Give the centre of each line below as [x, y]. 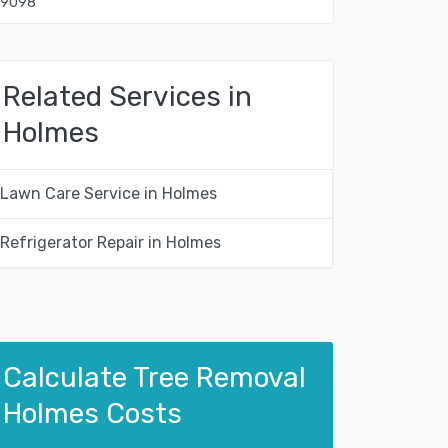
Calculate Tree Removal [154, 378]
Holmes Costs [92, 414]
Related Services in [127, 97]
